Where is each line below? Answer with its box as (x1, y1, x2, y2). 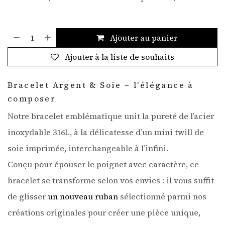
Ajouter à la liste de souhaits (65, 51, 174, 62)
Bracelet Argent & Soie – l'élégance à (8, 79, 194, 90)
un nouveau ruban (48, 191, 118, 202)
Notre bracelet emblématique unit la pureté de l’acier (8, 110, 214, 122)
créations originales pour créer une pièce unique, (8, 207, 200, 218)
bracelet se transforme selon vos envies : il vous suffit (8, 175, 214, 186)
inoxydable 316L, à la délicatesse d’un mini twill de (8, 127, 204, 138)
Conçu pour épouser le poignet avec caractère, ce (8, 159, 199, 170)
